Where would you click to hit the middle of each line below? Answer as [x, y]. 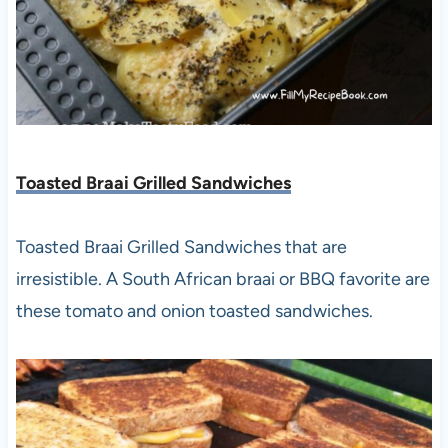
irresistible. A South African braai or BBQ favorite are [222, 279]
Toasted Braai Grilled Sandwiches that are [181, 247]
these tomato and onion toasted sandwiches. [194, 311]
